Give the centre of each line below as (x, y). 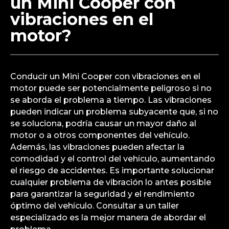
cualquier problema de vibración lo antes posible (111, 182)
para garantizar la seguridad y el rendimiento (102, 194)
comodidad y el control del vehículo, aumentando (113, 158)
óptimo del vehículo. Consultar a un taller (95, 205)
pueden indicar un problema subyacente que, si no (114, 111)
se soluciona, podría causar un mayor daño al (103, 123)
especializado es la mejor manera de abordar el (108, 217)
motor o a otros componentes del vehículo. (100, 135)
